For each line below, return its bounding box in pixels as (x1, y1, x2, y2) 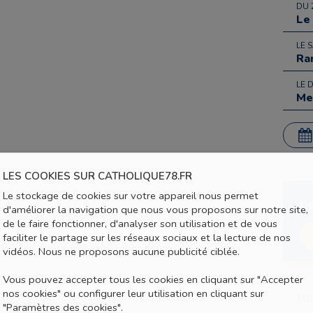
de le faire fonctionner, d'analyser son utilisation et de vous (3, 216, 277, 231)
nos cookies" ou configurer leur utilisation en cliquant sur (3, 286, 264, 300)
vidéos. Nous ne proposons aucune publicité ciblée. (3, 244, 240, 259)
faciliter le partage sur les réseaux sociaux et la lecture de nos (3, 230, 291, 245)
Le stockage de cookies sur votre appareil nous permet (3, 188, 259, 203)
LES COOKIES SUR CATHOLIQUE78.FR (3, 168, 192, 183)
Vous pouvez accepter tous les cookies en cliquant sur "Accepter (3, 272, 303, 286)
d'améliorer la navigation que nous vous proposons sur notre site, (3, 202, 308, 217)
